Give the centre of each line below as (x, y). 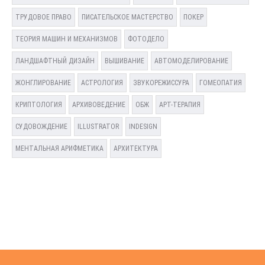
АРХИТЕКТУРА (136, 148)
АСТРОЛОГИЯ (102, 83)
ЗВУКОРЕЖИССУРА (161, 83)
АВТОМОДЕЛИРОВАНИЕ (191, 61)
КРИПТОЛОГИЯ (39, 105)
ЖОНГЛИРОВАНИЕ (43, 83)
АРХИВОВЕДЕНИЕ (99, 105)
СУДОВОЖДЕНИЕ (41, 127)
